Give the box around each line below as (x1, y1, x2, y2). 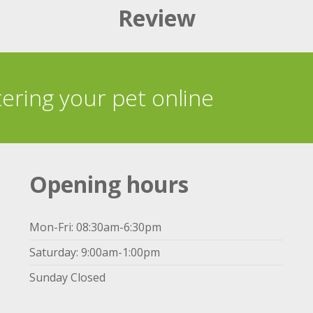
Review (117, 2, 196, 33)
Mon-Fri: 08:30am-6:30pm (29, 219, 161, 235)
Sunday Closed (29, 269, 105, 285)
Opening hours (29, 168, 189, 199)
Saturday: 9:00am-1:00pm (29, 244, 160, 260)
